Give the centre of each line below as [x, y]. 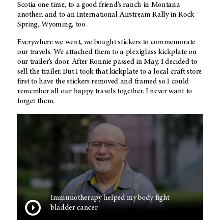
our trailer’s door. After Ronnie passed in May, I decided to [107, 62]
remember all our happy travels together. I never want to [105, 91]
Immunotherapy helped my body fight [110, 198]
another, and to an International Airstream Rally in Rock [106, 14]
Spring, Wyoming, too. [53, 24]
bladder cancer [74, 208]
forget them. [37, 101]
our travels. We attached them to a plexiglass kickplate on [107, 52]
